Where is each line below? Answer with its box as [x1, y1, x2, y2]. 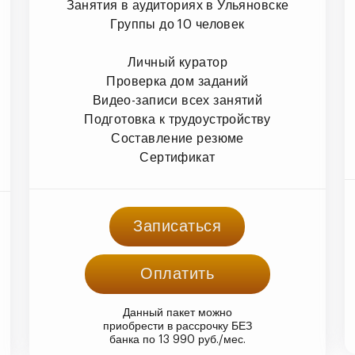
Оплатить [140, 265, 215, 282]
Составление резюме [111, 132, 244, 145]
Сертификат [139, 151, 216, 164]
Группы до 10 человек [110, 17, 245, 31]
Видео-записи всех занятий [92, 94, 263, 107]
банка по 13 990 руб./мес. [109, 334, 246, 345]
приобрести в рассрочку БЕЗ [102, 320, 252, 332]
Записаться [133, 218, 222, 235]
